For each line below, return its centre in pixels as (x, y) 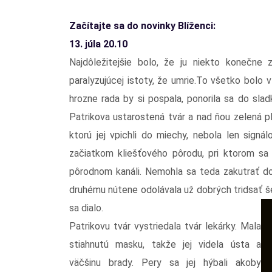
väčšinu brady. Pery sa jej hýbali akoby (165, 262)
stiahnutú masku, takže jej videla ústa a (165, 244)
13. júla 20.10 (98, 44)
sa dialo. (86, 208)
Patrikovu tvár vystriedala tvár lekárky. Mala (165, 226)
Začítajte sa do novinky (124, 25)
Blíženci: (197, 25)
